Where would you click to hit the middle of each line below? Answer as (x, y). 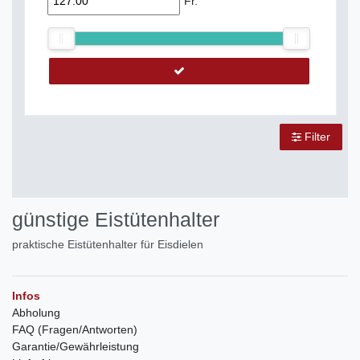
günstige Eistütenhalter (116, 220)
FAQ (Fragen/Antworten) (75, 330)
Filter (316, 137)
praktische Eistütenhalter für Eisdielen (108, 245)
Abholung (36, 313)
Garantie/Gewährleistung (76, 347)
